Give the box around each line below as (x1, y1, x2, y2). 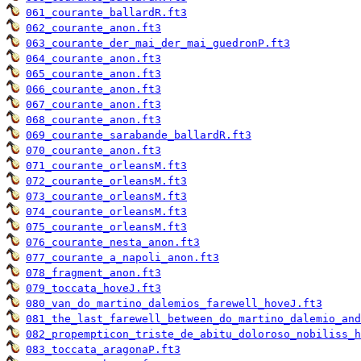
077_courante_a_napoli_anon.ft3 (26, 251, 219, 264)
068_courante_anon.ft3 (26, 114, 161, 127)
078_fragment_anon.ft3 (26, 267, 161, 280)
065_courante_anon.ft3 (26, 68, 161, 81)
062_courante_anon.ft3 (26, 22, 161, 35)
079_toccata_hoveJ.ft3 (26, 282, 161, 295)
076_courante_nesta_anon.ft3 (26, 236, 200, 249)
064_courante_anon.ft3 (26, 52, 161, 65)
